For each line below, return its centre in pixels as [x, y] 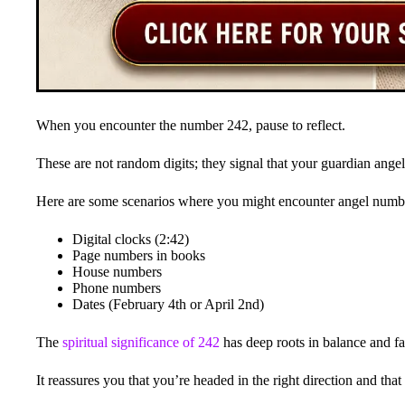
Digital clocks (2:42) [131, 239]
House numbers [117, 271]
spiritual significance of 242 [141, 342]
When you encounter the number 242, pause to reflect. [191, 125]
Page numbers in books [139, 255]
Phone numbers [117, 287]
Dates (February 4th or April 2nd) [168, 304]
